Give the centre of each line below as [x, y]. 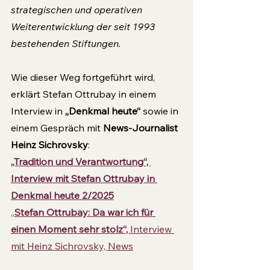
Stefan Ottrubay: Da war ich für [85, 212]
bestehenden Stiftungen [65, 43]
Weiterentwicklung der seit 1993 [84, 27]
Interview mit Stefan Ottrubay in [84, 178]
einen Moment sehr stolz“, [71, 229]
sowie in [161, 111]
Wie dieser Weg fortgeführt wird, [84, 77]
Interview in [38, 111]
